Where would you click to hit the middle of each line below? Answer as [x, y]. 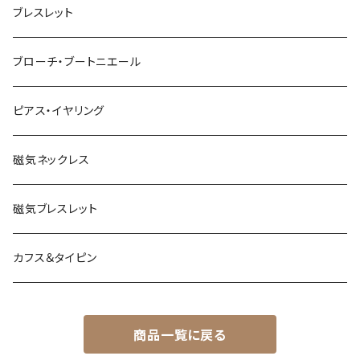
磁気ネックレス [51, 160]
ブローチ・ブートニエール [77, 62]
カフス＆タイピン [55, 258]
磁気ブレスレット [55, 209]
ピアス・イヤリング [59, 111]
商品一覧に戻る [180, 335]
